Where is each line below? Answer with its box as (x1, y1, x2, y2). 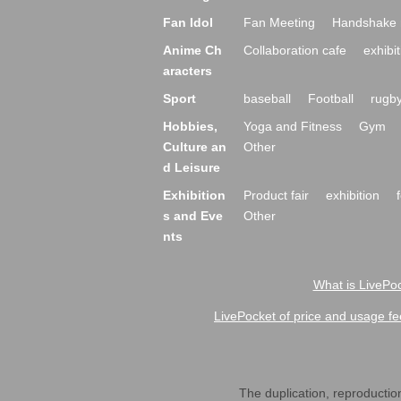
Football (308, 91, 354, 106)
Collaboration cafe (243, 43, 346, 57)
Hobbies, (163, 119, 218, 133)
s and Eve (163, 209, 223, 223)
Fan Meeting (243, 15, 315, 30)
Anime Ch (163, 43, 222, 57)
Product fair (243, 188, 309, 202)
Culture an (163, 140, 226, 154)
